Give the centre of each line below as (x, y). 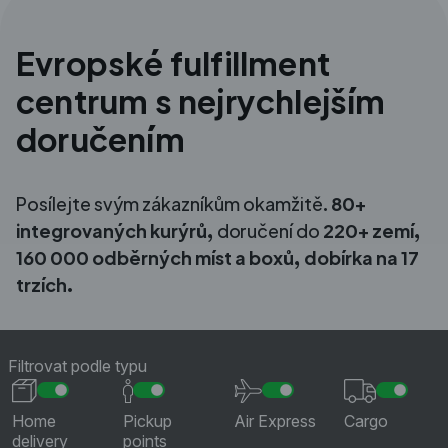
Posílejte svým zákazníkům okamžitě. (173, 203)
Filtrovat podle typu (77, 365)
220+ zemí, (372, 230)
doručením (100, 138)
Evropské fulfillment (173, 62)
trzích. (45, 284)
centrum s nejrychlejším (201, 100)
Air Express (274, 420)
